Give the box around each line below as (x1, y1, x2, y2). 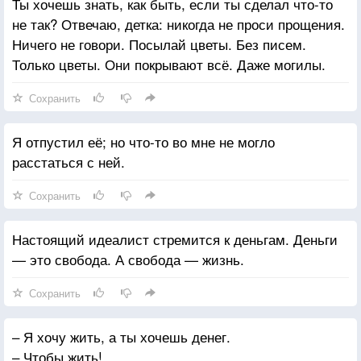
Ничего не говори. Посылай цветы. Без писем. (12, 33, 306, 54)
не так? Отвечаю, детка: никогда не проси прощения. (12, 13, 345, 34)
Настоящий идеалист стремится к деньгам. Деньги (12, 228, 338, 249)
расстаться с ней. (12, 151, 125, 172)
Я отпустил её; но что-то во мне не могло (12, 131, 275, 151)
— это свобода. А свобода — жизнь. (12, 248, 244, 269)
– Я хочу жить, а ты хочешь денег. (12, 326, 230, 346)
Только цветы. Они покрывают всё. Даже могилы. (12, 53, 326, 74)
